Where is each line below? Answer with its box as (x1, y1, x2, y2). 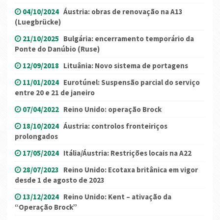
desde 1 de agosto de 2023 (15, 175, 105, 185)
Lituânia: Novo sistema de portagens (63, 61, 188, 71)
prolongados (15, 132, 58, 141)
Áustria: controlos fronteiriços (63, 121, 167, 131)
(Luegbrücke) (15, 17, 61, 27)
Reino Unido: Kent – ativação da (63, 192, 171, 202)
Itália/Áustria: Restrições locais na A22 (63, 148, 192, 158)
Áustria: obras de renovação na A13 (63, 7, 183, 17)
